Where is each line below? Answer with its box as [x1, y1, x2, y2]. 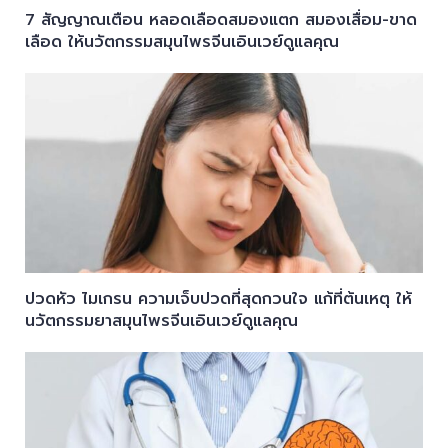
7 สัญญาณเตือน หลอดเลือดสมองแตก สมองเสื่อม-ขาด [24, 7, 417, 32]
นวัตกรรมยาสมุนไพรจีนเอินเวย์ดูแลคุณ [24, 308, 298, 333]
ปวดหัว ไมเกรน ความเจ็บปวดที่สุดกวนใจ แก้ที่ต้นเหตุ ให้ [24, 286, 412, 311]
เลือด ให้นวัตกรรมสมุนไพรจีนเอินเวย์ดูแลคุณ [24, 29, 339, 54]
